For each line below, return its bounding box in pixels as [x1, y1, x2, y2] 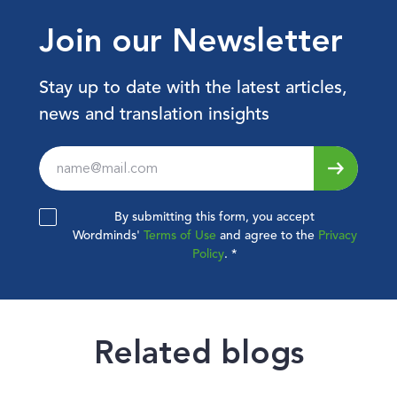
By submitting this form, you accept [114, 211, 315, 223]
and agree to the [215, 230, 318, 242]
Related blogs [93, 333, 304, 371]
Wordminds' [72, 230, 144, 242]
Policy [191, 248, 224, 261]
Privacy [317, 230, 357, 242]
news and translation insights [39, 106, 269, 124]
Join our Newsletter [39, 21, 343, 59]
